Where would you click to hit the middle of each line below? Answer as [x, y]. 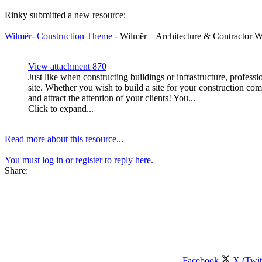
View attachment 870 [67, 66]
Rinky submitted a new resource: [65, 15]
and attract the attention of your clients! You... [112, 98]
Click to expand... [61, 108]
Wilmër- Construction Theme [58, 36]
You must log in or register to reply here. [79, 160]
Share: [16, 170]
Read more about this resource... [64, 139]
